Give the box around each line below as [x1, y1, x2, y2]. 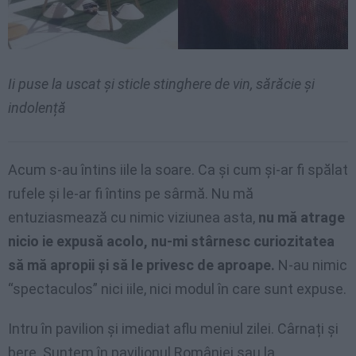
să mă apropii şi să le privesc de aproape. [8, 256, 275, 273]
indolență [8, 99, 66, 116]
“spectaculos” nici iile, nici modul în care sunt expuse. [8, 280, 346, 297]
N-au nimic [275, 256, 347, 273]
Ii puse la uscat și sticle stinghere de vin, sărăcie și [8, 75, 315, 92]
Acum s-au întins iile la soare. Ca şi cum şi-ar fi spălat [8, 161, 348, 178]
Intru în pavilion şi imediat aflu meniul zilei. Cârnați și [8, 319, 339, 337]
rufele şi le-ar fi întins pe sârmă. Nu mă [8, 184, 253, 202]
